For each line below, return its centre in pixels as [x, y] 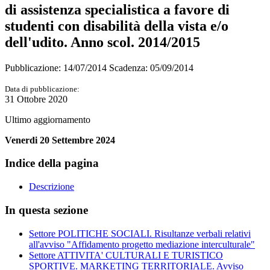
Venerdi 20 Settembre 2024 [60, 140]
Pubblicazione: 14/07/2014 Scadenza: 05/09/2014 [99, 67]
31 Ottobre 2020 [36, 99]
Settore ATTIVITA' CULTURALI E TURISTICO [126, 255]
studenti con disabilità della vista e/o [117, 26]
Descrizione [52, 187]
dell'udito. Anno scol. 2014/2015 [102, 42]
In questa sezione [46, 210]
